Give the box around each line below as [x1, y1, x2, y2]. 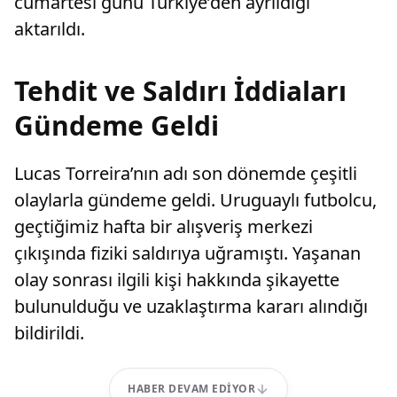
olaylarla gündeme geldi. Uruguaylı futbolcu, [14, 188, 377, 212]
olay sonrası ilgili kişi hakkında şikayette [14, 268, 339, 292]
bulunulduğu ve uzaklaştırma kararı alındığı [14, 294, 368, 318]
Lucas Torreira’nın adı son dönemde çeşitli [14, 161, 357, 185]
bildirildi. [14, 321, 84, 345]
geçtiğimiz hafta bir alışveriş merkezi [14, 214, 313, 238]
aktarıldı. [14, 17, 85, 41]
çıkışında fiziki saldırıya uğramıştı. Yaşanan [14, 241, 361, 265]
